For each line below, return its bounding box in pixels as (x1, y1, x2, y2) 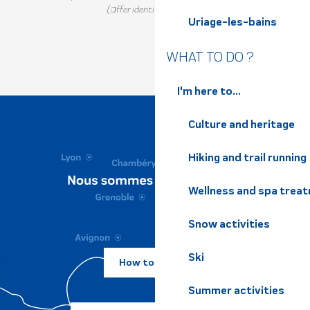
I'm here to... (177, 84, 241, 98)
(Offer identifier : (107, 4, 172, 15)
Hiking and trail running (188, 151, 307, 164)
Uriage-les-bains (188, 15, 277, 28)
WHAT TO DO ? (166, 48, 254, 65)
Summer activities (188, 284, 284, 297)
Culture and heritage (188, 118, 295, 131)
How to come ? (118, 256, 192, 269)
